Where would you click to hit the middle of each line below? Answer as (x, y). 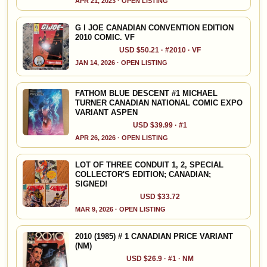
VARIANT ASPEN (106, 113)
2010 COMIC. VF (105, 38)
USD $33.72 (160, 197)
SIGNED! (91, 184)
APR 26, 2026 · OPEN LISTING (122, 138)
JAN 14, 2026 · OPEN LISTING (121, 63)
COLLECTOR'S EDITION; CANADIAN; (143, 175)
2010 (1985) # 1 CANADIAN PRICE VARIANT (154, 237)
